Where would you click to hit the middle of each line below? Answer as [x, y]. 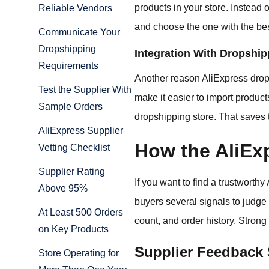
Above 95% [63, 189]
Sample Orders [71, 107]
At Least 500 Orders [81, 213]
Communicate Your [79, 32]
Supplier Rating [72, 172]
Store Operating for [79, 253]
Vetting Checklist [74, 148]
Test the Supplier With [85, 90]
